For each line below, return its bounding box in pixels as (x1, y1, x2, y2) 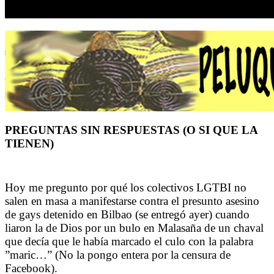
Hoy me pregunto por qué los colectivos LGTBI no (5, 180, 246, 194)
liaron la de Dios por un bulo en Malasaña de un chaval (5, 221, 264, 234)
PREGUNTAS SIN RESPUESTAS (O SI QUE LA (5, 123, 257, 136)
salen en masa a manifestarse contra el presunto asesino (5, 194, 259, 207)
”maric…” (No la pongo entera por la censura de (5, 248, 231, 261)
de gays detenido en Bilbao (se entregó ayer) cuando (5, 207, 250, 221)
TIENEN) (5, 136, 54, 150)
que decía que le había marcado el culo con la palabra (5, 234, 253, 248)
